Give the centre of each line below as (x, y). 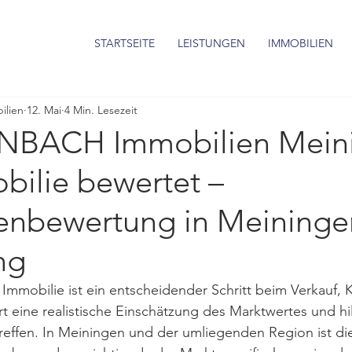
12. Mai (44, 110)
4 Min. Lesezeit (101, 110)
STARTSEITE (124, 43)
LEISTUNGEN (211, 43)
